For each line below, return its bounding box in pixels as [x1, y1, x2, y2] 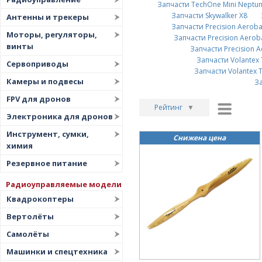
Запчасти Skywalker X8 [171, 11, 247, 21]
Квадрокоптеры [6, 194, 74, 204]
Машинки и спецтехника [6, 246, 108, 257]
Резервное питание [6, 158, 87, 168]
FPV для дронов [6, 94, 71, 104]
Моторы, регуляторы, [6, 29, 97, 40]
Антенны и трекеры [6, 12, 89, 22]
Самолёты [6, 229, 49, 239]
